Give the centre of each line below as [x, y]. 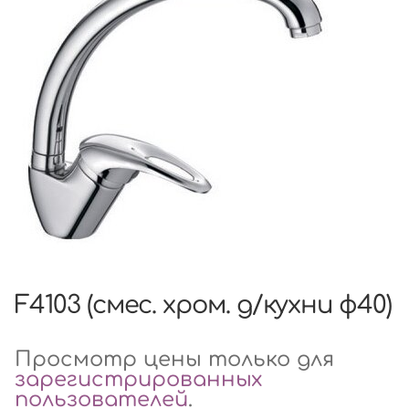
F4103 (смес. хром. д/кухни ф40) [203, 305]
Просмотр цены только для [174, 360]
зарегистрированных [138, 380]
